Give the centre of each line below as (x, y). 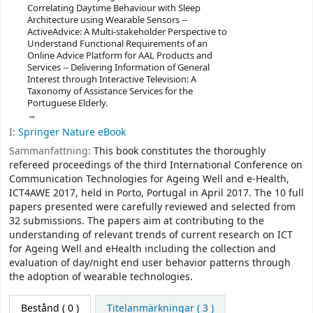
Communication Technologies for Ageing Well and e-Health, (149, 179)
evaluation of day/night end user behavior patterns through (150, 263)
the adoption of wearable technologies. (101, 277)
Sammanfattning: (51, 151)
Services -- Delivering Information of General (118, 68)
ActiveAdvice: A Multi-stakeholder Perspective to (127, 32)
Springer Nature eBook (72, 133)
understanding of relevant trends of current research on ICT (151, 235)
